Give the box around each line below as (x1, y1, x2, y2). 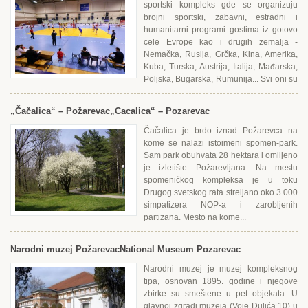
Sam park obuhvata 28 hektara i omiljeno (144, 151, 298, 160)
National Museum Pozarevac (120, 244, 241, 254)
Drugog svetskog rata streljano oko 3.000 (144, 188, 298, 197)
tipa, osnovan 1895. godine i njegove (144, 276, 298, 286)
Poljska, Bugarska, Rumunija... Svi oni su (144, 74, 298, 84)
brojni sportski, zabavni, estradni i (144, 12, 298, 22)
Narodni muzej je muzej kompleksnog (144, 264, 298, 274)
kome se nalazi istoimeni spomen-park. (144, 138, 298, 148)
